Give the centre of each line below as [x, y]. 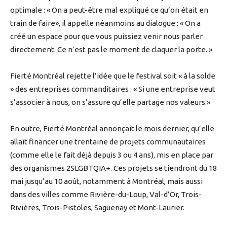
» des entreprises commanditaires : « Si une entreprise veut [113, 89]
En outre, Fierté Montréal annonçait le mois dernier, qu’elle [112, 129]
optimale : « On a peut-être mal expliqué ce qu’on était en [109, 10]
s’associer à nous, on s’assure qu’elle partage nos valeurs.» [110, 102]
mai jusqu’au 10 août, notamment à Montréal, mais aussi [106, 181]
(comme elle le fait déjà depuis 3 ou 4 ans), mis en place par [112, 155]
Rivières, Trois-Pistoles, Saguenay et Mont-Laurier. [97, 208]
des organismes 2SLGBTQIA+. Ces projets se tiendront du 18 [113, 168]
